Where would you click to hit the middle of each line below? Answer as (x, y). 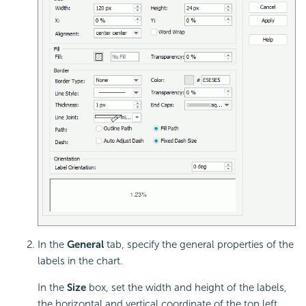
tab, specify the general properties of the (199, 244)
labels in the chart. (80, 261)
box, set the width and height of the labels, (186, 287)
